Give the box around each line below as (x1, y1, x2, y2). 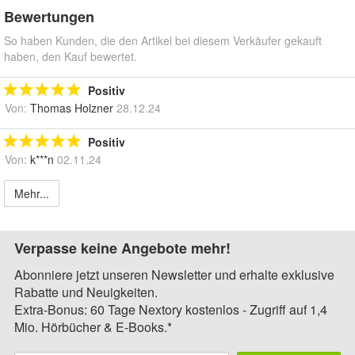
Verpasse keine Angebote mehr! (14, 237, 231, 258)
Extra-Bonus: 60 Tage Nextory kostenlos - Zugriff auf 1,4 (14, 300, 327, 319)
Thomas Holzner (30, 99, 113, 116)
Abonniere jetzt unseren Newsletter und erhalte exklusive (14, 265, 334, 284)
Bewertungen (4, 6, 94, 27)
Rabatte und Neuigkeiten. (14, 282, 158, 301)
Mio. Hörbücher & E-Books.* (14, 317, 172, 336)
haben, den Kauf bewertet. (4, 48, 137, 64)
